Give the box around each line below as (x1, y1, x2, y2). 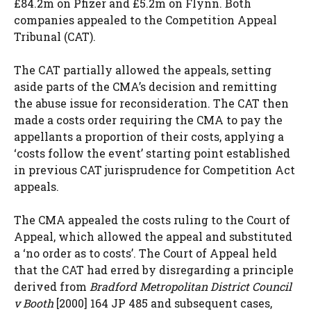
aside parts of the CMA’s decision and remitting (14, 79, 277, 94)
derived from (14, 279, 90, 294)
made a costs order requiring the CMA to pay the (14, 112, 283, 128)
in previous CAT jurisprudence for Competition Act (14, 162, 295, 178)
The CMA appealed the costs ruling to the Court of (14, 212, 290, 228)
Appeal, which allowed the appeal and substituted (14, 229, 292, 244)
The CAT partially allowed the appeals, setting (14, 62, 271, 78)
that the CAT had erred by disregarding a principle (14, 262, 294, 278)
